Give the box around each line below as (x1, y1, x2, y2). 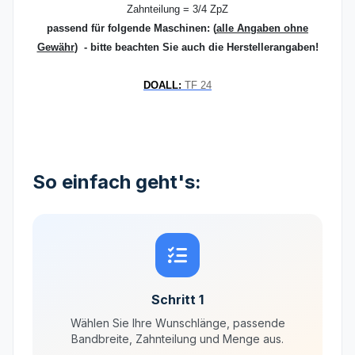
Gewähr (36, 41, 74, 53)
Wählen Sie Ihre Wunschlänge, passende (70, 316, 285, 330)
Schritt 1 (151, 292, 204, 307)
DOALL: (143, 79, 181, 91)
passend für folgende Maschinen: (47, 22, 210, 34)
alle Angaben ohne (216, 22, 308, 34)
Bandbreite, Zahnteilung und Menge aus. (71, 332, 284, 345)
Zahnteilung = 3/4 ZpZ (127, 3, 228, 15)
